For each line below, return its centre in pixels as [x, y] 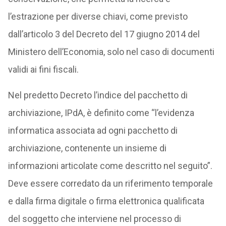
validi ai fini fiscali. [43, 69]
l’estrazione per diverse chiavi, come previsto [98, 16]
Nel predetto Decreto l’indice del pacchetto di [98, 95]
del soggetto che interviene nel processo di [94, 219]
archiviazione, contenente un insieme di [87, 148]
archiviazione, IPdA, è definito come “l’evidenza [101, 113]
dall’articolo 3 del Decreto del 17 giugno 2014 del [104, 34]
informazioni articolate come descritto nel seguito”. [110, 166]
